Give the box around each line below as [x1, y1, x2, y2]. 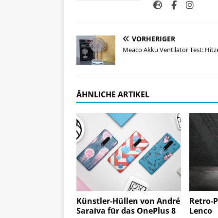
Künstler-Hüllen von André [76, 196, 180, 207]
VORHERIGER [132, 34, 175, 44]
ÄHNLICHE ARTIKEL [76, 89, 149, 100]
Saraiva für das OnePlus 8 [76, 205, 176, 217]
